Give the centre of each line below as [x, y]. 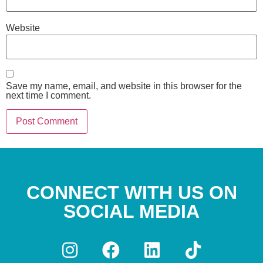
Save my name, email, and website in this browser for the [124, 86]
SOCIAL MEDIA [131, 212]
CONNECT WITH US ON [131, 193]
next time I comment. [48, 96]
